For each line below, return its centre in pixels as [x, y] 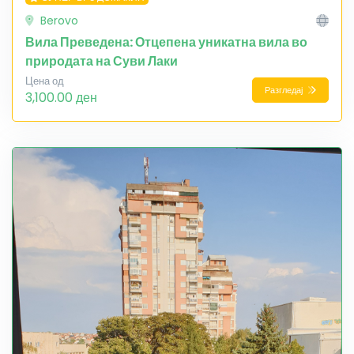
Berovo [58, 21]
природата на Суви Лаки [102, 62]
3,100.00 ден [61, 98]
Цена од [45, 81]
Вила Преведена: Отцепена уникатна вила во [166, 43]
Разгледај [285, 90]
